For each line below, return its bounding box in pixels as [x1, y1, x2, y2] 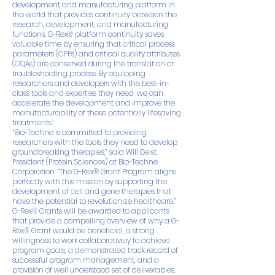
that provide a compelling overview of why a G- [12, 216, 179, 226]
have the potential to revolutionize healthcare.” [12, 196, 176, 206]
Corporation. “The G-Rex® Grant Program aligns [12, 167, 176, 177]
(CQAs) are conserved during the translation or [12, 59, 174, 69]
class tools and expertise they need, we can [12, 88, 163, 98]
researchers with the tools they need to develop [12, 137, 177, 147]
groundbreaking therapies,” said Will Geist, [12, 147, 158, 157]
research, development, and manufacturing [12, 20, 168, 29]
